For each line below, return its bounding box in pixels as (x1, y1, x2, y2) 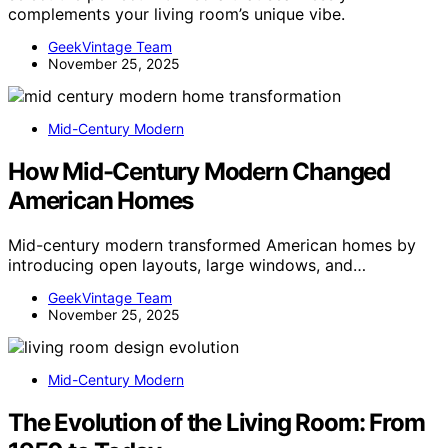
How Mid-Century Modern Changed (8, 156, 390, 186)
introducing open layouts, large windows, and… (8, 254, 366, 275)
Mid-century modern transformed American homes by (8, 234, 416, 255)
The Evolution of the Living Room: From (8, 407, 425, 437)
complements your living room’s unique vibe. (8, 3, 345, 24)
